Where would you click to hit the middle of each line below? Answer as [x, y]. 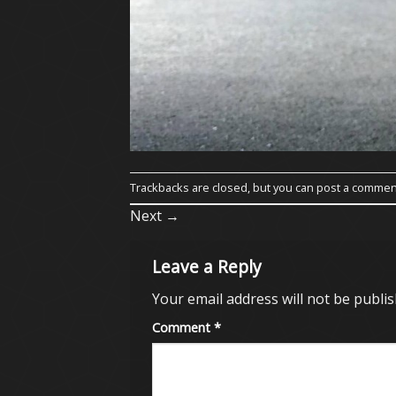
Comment [183, 328]
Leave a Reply [209, 266]
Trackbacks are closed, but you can [223, 187]
